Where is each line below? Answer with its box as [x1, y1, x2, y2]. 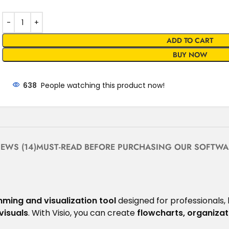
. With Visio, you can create [28, 207, 137, 219]
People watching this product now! [41, 80, 165, 91]
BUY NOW [172, 50, 208, 60]
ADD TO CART [167, 35, 214, 46]
